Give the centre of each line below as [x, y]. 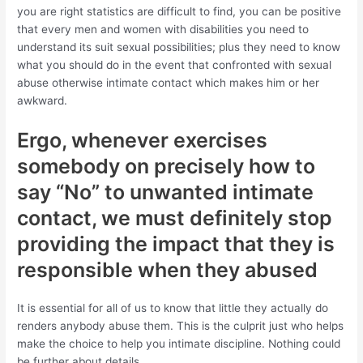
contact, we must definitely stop [175, 218]
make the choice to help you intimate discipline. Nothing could [179, 343]
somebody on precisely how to [167, 166]
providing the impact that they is [176, 243]
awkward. [43, 100]
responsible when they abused [168, 269]
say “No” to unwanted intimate [166, 192]
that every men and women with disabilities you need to [163, 29]
